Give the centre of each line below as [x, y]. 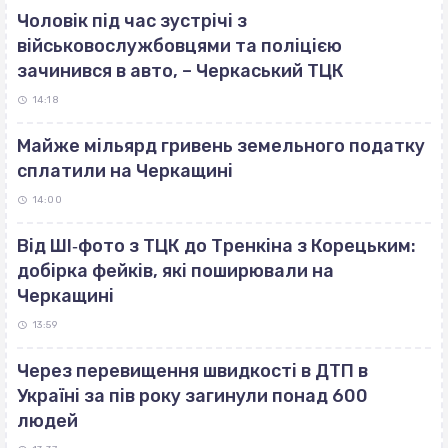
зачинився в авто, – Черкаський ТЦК [180, 71]
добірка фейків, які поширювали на [175, 271]
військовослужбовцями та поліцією [179, 46]
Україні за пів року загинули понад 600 [192, 396]
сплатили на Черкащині [125, 171]
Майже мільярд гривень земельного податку [221, 146]
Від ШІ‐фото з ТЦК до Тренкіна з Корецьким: [216, 246]
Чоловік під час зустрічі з [132, 21]
